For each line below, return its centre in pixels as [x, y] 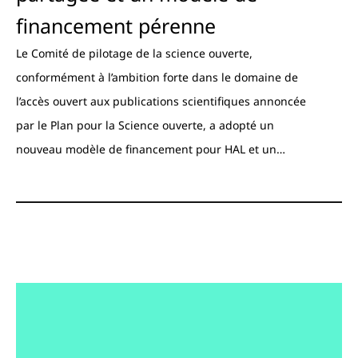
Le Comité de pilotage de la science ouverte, [134, 54]
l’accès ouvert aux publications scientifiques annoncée [161, 101]
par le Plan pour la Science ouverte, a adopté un [145, 125]
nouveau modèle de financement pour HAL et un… [151, 149]
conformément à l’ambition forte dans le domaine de [157, 78]
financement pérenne [116, 26]
